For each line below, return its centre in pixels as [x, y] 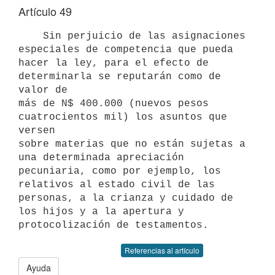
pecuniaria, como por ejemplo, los [120, 171]
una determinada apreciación [101, 157]
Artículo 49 [45, 11]
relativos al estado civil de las [117, 184]
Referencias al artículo [162, 250]
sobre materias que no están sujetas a [132, 144]
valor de [43, 90]
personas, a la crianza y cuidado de [126, 198]
